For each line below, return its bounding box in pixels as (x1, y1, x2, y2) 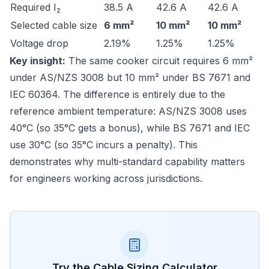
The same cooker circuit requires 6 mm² (65, 55, 253, 67)
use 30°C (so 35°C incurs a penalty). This (10, 139, 198, 151)
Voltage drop (10, 37, 68, 49)
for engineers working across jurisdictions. (10, 172, 202, 184)
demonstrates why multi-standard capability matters (10, 156, 245, 168)
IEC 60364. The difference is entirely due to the (10, 88, 225, 100)
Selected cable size (10, 19, 97, 31)
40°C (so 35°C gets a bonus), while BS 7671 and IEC (10, 122, 250, 134)
